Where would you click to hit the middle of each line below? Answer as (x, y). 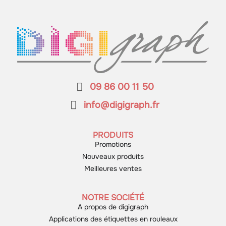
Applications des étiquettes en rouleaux (113, 219)
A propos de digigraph (113, 207)
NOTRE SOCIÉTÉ (113, 197)
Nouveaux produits (113, 156)
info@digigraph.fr (122, 105)
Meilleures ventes (113, 168)
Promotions (113, 144)
